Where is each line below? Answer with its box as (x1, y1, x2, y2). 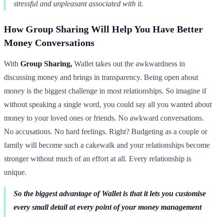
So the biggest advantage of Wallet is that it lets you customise (14, 189, 206, 198)
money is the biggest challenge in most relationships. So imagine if (4, 86, 206, 95)
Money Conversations (4, 37, 94, 48)
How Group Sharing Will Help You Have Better (4, 23, 203, 34)
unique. (4, 168, 27, 176)
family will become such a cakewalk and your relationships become (4, 140, 210, 149)
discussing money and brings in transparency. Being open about (4, 73, 198, 81)
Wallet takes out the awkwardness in (72, 59, 185, 68)
